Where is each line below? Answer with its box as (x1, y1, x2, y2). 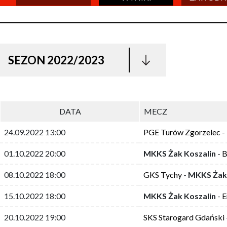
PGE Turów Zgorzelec (143, 127, 220, 137)
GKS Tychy (143, 169, 182, 179)
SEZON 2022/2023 (8, 53, 104, 67)
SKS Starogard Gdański (143, 212, 224, 222)
